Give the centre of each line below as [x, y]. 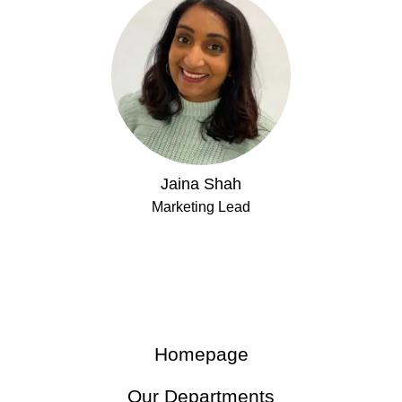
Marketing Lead [201, 207]
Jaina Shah [201, 184]
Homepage [201, 354]
